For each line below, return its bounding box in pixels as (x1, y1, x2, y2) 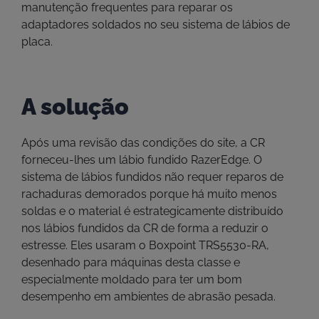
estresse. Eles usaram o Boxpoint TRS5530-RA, (21, 238, 269, 252)
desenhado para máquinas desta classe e (21, 255, 240, 269)
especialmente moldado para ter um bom (21, 272, 242, 286)
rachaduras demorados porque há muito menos (21, 187, 277, 201)
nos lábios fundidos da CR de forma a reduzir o (21, 221, 268, 235)
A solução (21, 93, 129, 120)
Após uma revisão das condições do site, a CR (21, 135, 265, 150)
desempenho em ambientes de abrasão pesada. (21, 289, 276, 303)
